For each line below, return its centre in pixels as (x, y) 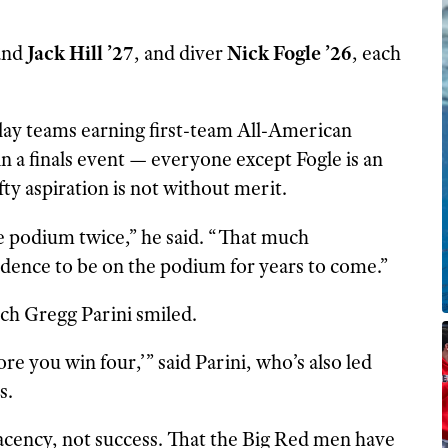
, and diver (180, 53)
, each (376, 53)
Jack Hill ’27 (80, 53)
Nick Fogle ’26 (289, 53)
